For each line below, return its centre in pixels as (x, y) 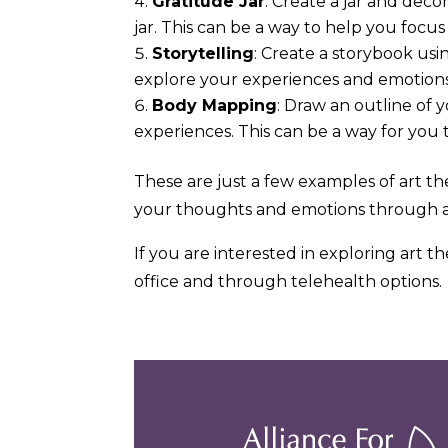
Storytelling (203, 53)
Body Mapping (215, 105)
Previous (168, 308)
